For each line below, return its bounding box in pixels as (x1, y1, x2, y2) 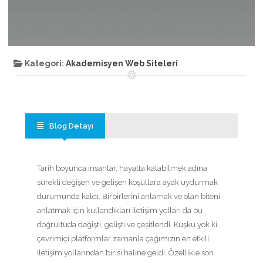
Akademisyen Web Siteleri (66, 59, 178, 68)
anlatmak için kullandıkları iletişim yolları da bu (37, 205, 203, 215)
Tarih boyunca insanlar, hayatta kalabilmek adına (37, 163, 207, 173)
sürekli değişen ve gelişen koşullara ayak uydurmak (37, 177, 218, 187)
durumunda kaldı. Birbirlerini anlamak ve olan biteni (37, 191, 220, 201)
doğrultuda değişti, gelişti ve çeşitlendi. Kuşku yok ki (37, 220, 217, 229)
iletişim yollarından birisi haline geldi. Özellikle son (37, 248, 214, 257)
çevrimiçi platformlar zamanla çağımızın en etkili (37, 234, 209, 243)
